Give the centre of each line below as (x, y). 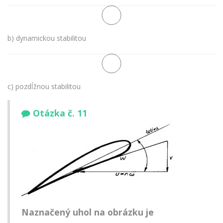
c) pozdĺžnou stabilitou (44, 86)
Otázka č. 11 (60, 113)
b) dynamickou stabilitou (47, 38)
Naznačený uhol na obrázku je (88, 212)
